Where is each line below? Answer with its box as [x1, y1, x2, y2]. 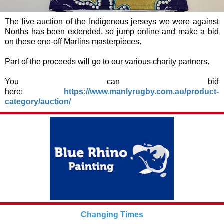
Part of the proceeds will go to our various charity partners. [5, 57, 215, 66]
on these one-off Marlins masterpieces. [5, 37, 141, 46]
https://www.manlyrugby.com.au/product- [64, 87, 219, 96]
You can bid [5, 77, 219, 86]
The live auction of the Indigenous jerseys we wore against [5, 17, 219, 26]
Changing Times [80, 210, 143, 219]
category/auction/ [5, 97, 71, 106]
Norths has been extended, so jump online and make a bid [5, 27, 219, 36]
